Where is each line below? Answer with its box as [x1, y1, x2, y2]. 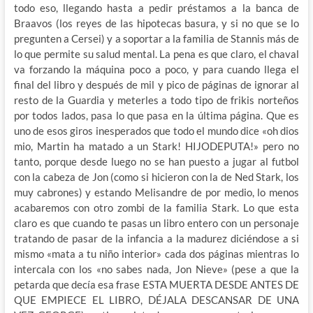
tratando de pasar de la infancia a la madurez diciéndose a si [13, 231, 300, 245]
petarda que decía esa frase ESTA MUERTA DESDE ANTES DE [13, 277, 300, 291]
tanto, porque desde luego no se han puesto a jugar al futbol [13, 154, 300, 168]
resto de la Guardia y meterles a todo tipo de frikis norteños [13, 93, 300, 106]
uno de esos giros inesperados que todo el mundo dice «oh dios [13, 124, 300, 137]
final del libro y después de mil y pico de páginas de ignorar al [13, 78, 300, 91]
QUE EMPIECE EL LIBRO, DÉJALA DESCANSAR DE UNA [13, 293, 300, 306]
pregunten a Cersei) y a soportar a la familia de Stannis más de [13, 31, 300, 45]
